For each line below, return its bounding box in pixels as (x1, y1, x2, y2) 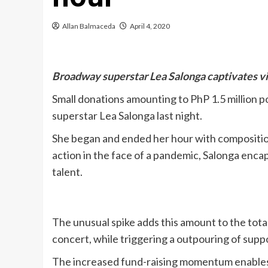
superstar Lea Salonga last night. (52, 109, 202, 122)
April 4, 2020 (130, 22, 170, 31)
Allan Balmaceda (62, 22, 115, 31)
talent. (52, 165, 83, 178)
